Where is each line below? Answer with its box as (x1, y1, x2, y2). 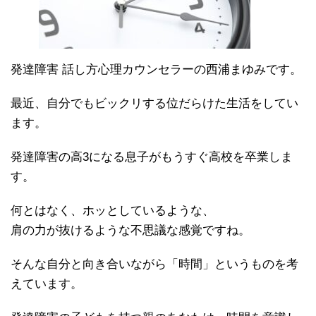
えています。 (11, 276, 83, 291)
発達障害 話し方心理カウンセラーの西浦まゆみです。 (11, 62, 302, 76)
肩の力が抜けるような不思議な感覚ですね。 (11, 223, 250, 237)
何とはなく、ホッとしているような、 (11, 203, 214, 217)
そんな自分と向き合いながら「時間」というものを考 (11, 257, 298, 271)
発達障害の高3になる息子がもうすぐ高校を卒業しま (11, 150, 293, 164)
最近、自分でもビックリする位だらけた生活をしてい (11, 96, 298, 110)
